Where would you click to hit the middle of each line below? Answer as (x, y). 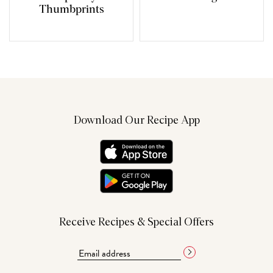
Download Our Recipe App (136, 121)
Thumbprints (71, 10)
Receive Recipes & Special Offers (136, 223)
